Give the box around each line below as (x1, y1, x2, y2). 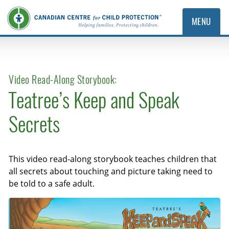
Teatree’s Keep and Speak (9, 86, 180, 114)
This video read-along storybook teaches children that (9, 153, 217, 165)
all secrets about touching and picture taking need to (9, 166, 213, 177)
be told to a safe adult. (9, 178, 95, 189)
